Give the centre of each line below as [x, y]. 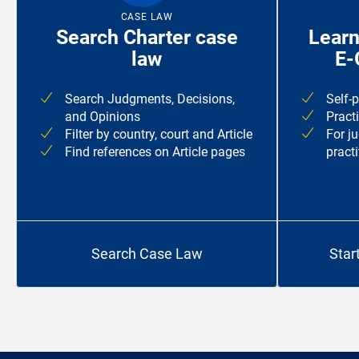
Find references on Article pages [155, 152]
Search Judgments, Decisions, [150, 99]
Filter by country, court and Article [159, 135]
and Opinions [103, 117]
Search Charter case [147, 38]
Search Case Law [147, 254]
